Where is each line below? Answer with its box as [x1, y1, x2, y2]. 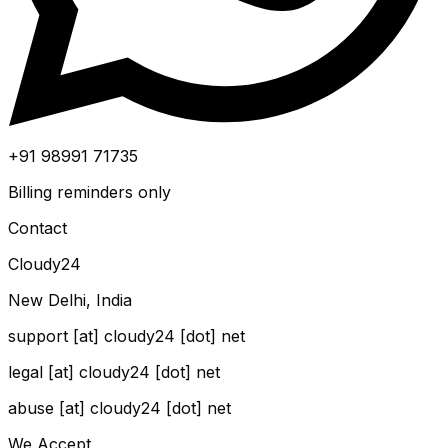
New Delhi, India [8, 290, 132, 311]
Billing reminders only [8, 182, 171, 203]
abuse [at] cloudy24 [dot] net [8, 398, 231, 419]
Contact [8, 218, 67, 239]
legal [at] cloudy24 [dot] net [8, 362, 220, 383]
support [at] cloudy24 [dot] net [8, 326, 245, 347]
